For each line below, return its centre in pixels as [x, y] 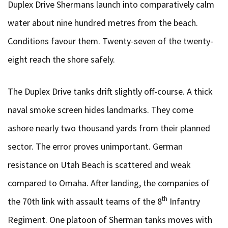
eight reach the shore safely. [61, 59]
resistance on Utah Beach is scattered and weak [99, 165]
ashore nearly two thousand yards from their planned [109, 128]
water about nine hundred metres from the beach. [103, 23]
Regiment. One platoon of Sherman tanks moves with [110, 220]
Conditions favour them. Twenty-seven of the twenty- [110, 41]
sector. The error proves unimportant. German [95, 146]
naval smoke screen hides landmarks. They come [101, 110]
